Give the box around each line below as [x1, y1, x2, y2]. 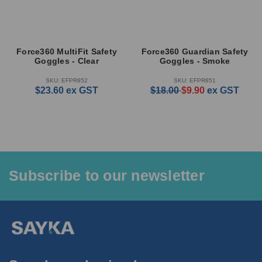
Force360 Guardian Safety [141, 47, 249, 57]
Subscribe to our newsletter [9, 167, 205, 184]
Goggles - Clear [35, 56, 99, 66]
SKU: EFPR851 [174, 77, 216, 84]
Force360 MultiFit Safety [16, 47, 117, 57]
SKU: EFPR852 [46, 77, 88, 84]
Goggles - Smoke [159, 56, 230, 66]
